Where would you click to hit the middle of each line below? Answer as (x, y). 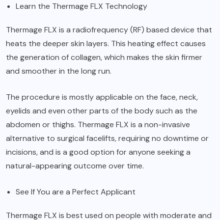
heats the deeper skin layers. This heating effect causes (106, 43)
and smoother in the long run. (60, 71)
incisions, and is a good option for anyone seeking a (98, 152)
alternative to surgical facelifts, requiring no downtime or (107, 138)
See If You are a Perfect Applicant (76, 192)
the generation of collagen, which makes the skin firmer (104, 57)
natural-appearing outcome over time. (75, 165)
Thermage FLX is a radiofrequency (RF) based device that (109, 29)
